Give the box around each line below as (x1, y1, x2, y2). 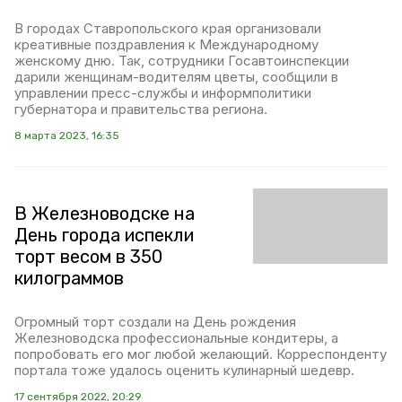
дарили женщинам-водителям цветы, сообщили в (14, 68, 338, 85)
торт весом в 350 (14, 246, 162, 267)
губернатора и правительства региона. (14, 100, 267, 118)
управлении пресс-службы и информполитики (14, 84, 311, 101)
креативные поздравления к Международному (14, 36, 319, 53)
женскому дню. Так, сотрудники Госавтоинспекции (14, 52, 349, 69)
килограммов (14, 267, 124, 289)
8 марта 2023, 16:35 (14, 129, 119, 142)
